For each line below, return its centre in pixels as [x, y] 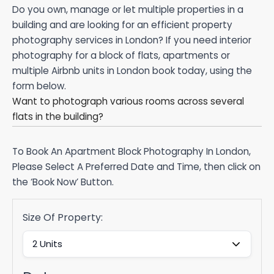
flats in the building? [58, 116]
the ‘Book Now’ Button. [63, 182]
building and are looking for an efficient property [122, 24]
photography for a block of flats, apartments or [121, 55]
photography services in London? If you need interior [132, 40]
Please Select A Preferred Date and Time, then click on [136, 166]
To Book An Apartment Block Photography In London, [131, 151]
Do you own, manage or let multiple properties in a [128, 9]
